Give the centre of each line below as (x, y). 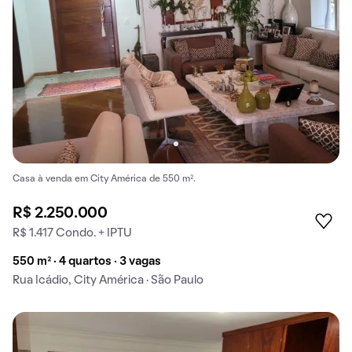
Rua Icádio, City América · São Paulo (108, 281)
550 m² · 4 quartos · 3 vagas (87, 262)
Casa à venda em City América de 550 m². (104, 180)
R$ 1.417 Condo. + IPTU (72, 234)
